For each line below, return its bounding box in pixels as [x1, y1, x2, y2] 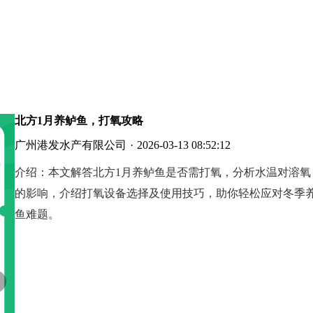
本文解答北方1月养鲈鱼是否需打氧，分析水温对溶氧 [48, 166, 311, 178]
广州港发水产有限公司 [15, 139, 126, 151]
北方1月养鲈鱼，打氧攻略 [15, 115, 143, 126]
